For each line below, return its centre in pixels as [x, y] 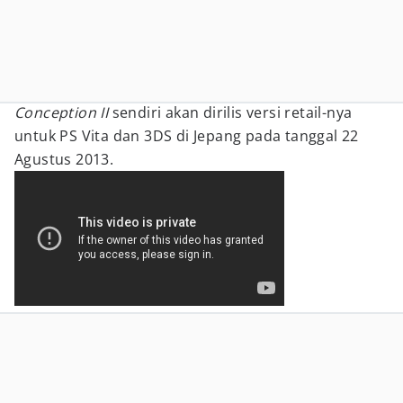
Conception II [62, 112]
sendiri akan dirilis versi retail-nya [230, 112]
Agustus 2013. [64, 159]
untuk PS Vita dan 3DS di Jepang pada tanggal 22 [187, 136]
